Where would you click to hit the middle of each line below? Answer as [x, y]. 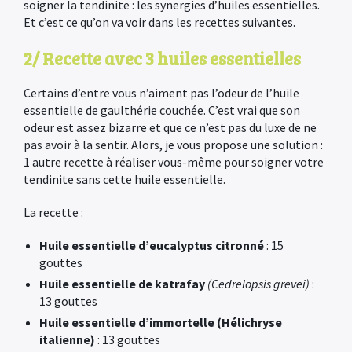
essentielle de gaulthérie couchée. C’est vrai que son [162, 110]
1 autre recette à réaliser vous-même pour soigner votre [174, 162]
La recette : [53, 212]
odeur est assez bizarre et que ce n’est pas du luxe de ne [170, 127]
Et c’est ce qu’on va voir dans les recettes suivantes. [159, 22]
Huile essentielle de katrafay [123, 284]
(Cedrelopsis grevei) [258, 284]
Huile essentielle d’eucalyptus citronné [152, 245]
